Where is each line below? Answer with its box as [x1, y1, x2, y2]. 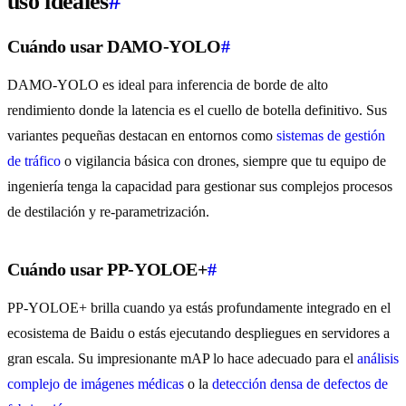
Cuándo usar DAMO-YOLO [7, 36, 221, 57]
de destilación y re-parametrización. [7, 204, 209, 220]
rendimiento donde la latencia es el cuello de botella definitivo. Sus [7, 102, 387, 119]
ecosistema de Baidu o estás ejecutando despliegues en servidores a [7, 325, 390, 342]
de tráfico [7, 153, 61, 169]
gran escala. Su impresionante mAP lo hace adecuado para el [7, 351, 357, 367]
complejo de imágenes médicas [7, 376, 184, 392]
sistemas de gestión [276, 128, 385, 144]
